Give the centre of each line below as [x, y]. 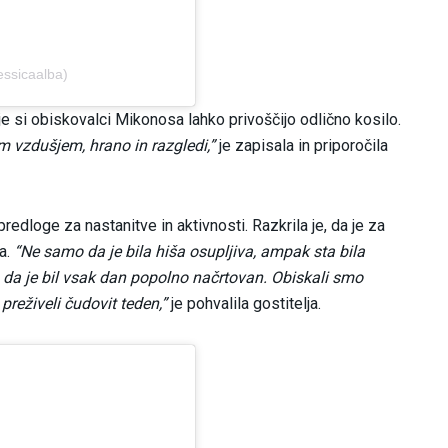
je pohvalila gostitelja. [244, 304]
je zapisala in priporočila [301, 146]
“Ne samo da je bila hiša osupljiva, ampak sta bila [189, 252]
